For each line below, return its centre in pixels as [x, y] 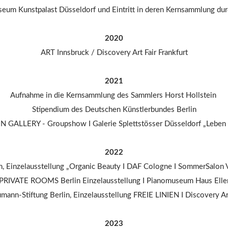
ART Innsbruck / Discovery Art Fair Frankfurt [114, 53]
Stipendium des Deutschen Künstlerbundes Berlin [114, 110]
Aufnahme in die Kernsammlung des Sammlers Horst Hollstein [114, 96]
